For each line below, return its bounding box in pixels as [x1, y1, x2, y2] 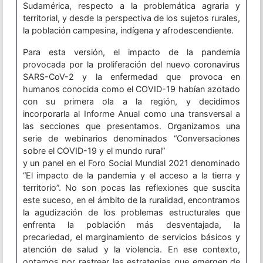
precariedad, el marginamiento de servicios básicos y [22, 232, 241, 242]
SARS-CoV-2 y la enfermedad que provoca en [22, 72, 241, 82]
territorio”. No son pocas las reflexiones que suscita [22, 183, 241, 193]
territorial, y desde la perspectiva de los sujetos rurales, [22, 13, 241, 23]
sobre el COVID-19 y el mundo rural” [22, 146, 165, 156]
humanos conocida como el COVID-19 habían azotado [22, 84, 241, 95]
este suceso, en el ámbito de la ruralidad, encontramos [22, 195, 241, 205]
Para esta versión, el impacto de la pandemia [22, 47, 241, 58]
